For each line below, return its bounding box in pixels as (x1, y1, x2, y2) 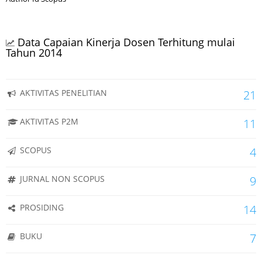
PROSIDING (15, 201, 66, 213)
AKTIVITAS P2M (15, 115, 81, 127)
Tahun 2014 (6, 45, 62, 60)
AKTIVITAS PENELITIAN (15, 87, 107, 98)
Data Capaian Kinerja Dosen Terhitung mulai (18, 35, 235, 49)
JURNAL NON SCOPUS (15, 173, 105, 184)
